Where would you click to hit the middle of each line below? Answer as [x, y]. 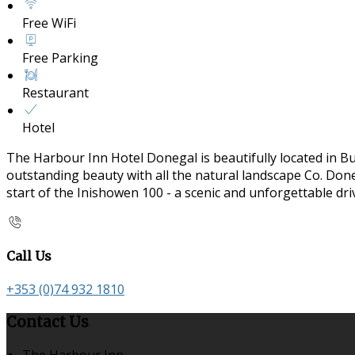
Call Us [29, 256]
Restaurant [55, 92]
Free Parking [60, 57]
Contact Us [48, 323]
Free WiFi [49, 23]
